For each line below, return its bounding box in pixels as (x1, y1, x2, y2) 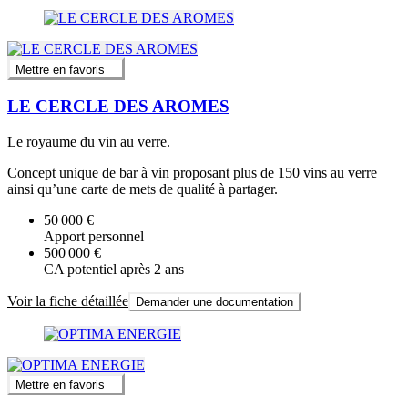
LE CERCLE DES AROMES (7, 97, 229, 117)
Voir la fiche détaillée (7, 293, 128, 310)
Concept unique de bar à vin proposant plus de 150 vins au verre (7, 165, 377, 181)
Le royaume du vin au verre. (7, 134, 170, 150)
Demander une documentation (136, 295, 293, 310)
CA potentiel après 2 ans (44, 261, 184, 278)
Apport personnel (44, 229, 144, 245)
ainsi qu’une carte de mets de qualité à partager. (7, 181, 278, 198)
